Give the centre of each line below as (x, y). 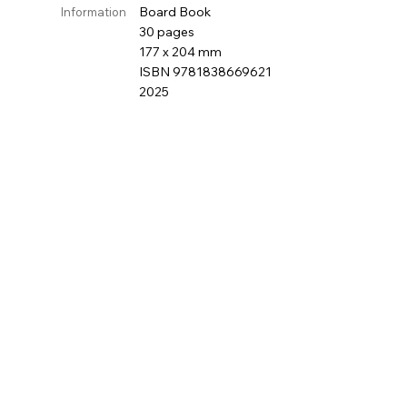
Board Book (175, 12)
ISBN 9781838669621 (206, 72)
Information (94, 12)
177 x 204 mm (181, 52)
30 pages (167, 32)
